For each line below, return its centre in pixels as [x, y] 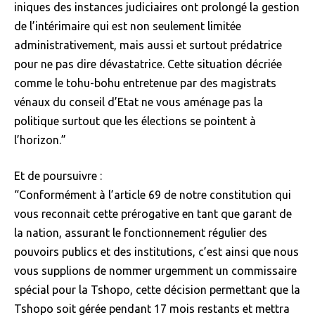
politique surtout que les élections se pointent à [135, 121]
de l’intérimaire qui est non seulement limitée [128, 26]
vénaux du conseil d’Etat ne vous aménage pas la [139, 102]
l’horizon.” [40, 140]
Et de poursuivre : [58, 175]
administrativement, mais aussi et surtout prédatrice [148, 45]
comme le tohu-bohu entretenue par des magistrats [145, 83]
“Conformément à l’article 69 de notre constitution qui [153, 194]
